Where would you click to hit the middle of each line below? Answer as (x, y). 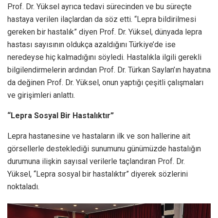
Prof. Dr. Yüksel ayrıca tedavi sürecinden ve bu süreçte (100, 7)
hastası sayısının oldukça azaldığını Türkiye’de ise (91, 45)
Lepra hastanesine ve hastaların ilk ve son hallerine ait (99, 136)
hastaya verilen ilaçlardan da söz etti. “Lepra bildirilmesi (102, 19)
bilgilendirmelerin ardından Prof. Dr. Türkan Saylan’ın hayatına (109, 70)
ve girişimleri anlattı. (41, 95)
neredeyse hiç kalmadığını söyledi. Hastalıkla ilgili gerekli (104, 57)
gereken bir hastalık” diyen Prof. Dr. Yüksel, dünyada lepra (105, 32)
